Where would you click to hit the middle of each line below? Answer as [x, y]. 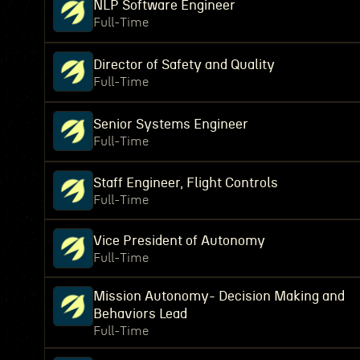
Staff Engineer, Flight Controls [186, 183]
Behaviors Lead [140, 314]
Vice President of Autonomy [179, 241]
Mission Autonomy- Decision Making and [219, 296]
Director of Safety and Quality [184, 65]
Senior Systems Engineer [171, 124]
